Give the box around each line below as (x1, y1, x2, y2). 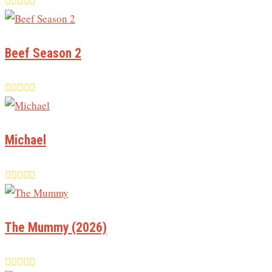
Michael (5, 132, 46, 148)
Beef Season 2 (5, 45, 81, 61)
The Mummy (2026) (5, 219, 107, 235)
